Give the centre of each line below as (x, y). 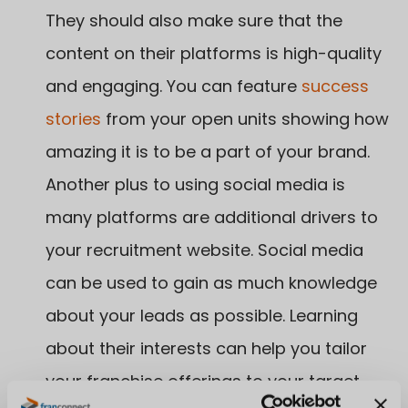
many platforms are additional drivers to (212, 217)
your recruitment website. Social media (204, 250)
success (335, 86)
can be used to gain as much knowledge (211, 282)
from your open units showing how (245, 118)
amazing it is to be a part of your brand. (208, 151)
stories (73, 118)
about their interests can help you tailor (206, 348)
